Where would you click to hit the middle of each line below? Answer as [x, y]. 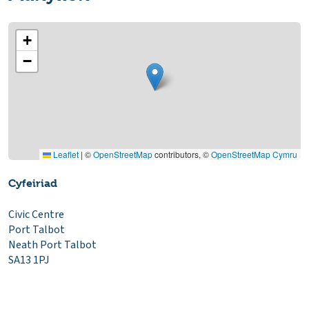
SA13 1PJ [29, 260]
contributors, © [182, 154]
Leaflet [65, 154]
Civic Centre [36, 214]
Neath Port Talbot [52, 245]
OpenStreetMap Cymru [254, 154]
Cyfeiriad [33, 183]
